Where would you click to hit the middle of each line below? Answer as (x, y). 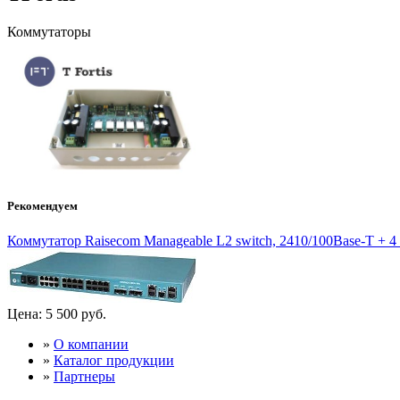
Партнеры (84, 376)
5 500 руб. (74, 313)
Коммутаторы (49, 31)
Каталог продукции (114, 360)
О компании (91, 344)
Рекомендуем (42, 205)
